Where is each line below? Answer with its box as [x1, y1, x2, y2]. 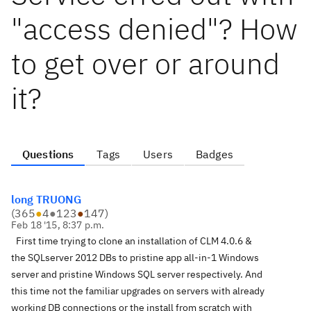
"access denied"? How [11, 10, 298, 48]
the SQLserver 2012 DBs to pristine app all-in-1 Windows [11, 251, 259, 264]
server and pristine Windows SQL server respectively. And [11, 267, 262, 280]
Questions [22, 147, 74, 161]
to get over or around [11, 44, 280, 83]
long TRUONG [11, 192, 81, 206]
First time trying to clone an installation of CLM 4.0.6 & [16, 234, 252, 247]
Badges [195, 147, 233, 161]
